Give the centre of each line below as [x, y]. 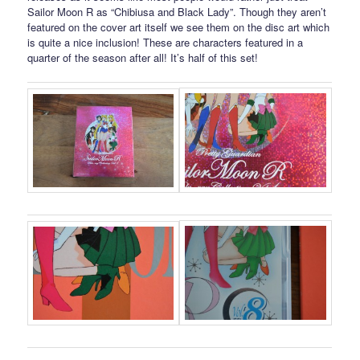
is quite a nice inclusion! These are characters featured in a [166, 43]
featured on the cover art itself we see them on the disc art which [179, 27]
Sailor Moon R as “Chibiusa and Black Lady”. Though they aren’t [177, 12]
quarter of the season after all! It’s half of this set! [143, 58]
